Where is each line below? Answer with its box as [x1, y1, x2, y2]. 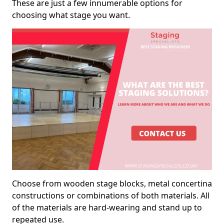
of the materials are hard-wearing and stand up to [12, 201, 202, 213]
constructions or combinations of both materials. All [12, 189, 209, 201]
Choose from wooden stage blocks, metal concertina [12, 177, 212, 189]
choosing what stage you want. [12, 9, 130, 20]
